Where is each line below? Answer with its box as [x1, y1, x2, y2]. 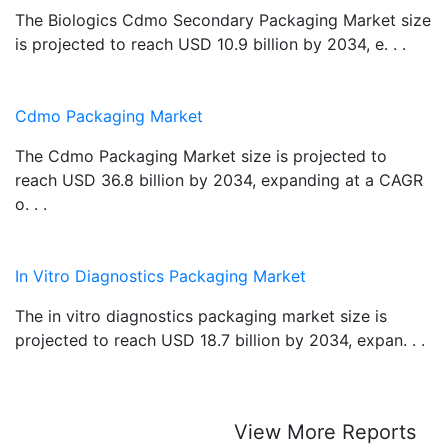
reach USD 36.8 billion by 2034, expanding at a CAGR [15, 169, 423, 190]
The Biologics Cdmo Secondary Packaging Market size [15, 9, 431, 30]
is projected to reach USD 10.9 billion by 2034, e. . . [15, 33, 406, 54]
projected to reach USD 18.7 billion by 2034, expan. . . [15, 329, 425, 350]
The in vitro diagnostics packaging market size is [15, 305, 387, 326]
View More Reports [234, 419, 416, 444]
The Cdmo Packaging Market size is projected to [15, 145, 387, 166]
